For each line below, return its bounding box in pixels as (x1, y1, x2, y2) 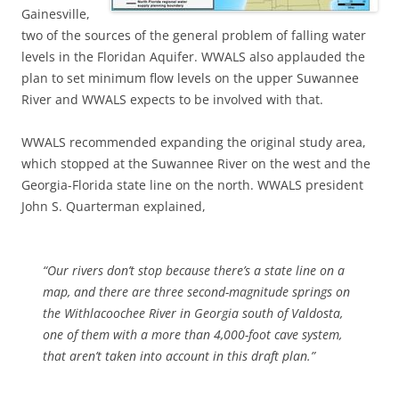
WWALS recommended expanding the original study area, (21, 133, 366, 151)
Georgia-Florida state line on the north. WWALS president (21, 175, 363, 193)
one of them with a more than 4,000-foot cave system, (43, 325, 342, 343)
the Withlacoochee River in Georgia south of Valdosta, (43, 304, 343, 322)
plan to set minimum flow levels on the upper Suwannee (21, 69, 359, 86)
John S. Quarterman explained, (21, 197, 206, 215)
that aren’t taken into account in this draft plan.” (43, 346, 315, 364)
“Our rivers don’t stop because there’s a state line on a (43, 261, 345, 279)
